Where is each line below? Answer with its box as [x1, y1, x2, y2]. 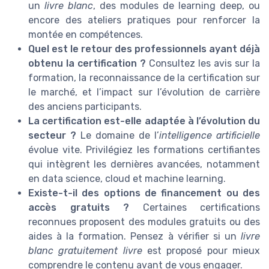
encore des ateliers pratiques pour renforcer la [28, 14, 260, 26]
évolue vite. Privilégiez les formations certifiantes [28, 144, 260, 156]
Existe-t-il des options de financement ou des [28, 187, 260, 199]
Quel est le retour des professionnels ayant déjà [28, 43, 260, 55]
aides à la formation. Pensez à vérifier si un [28, 230, 241, 242]
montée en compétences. [28, 28, 143, 40]
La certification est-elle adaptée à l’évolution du [28, 115, 260, 127]
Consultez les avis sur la [146, 57, 260, 69]
